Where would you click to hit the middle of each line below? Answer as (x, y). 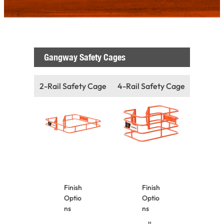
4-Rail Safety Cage (151, 86)
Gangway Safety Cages (85, 57)
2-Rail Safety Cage (73, 86)
